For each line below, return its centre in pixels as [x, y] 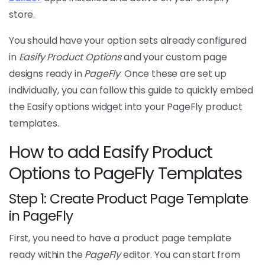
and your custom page [174, 57]
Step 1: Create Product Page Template [129, 198]
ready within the [47, 255]
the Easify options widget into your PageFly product [126, 107]
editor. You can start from [180, 255]
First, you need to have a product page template [120, 238]
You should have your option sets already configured [128, 41]
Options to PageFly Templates [125, 173]
